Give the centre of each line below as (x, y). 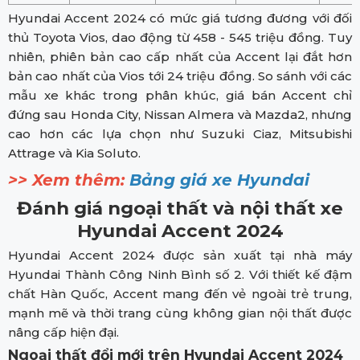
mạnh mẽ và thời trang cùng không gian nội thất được (180, 313)
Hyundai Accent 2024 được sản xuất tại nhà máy (180, 256)
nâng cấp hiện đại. (63, 333)
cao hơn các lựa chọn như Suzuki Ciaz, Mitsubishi (180, 134)
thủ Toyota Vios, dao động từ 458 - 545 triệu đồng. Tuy (180, 38)
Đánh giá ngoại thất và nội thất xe (180, 209)
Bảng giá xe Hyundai (219, 180)
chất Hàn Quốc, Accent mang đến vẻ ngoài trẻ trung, (180, 294)
